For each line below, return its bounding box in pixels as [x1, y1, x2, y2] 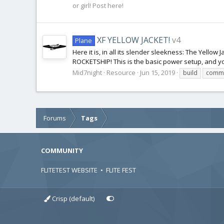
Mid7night [72, 68, 102, 77]
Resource [106, 68, 135, 77]
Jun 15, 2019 [140, 68, 175, 77]
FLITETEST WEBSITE [41, 165, 97, 174]
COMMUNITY [41, 146, 83, 155]
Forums [43, 113, 66, 122]
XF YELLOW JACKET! [96, 34, 170, 45]
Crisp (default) [50, 194, 94, 203]
